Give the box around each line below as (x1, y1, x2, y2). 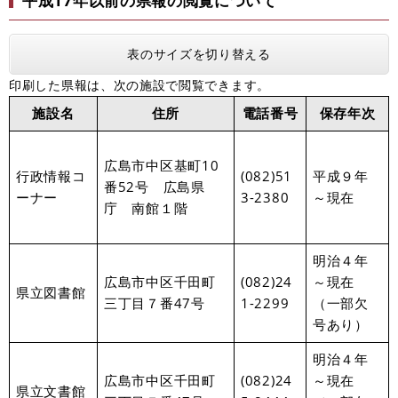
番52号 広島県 (104, 177, 205, 196)
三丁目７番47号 (104, 293, 205, 313)
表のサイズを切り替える (127, 44, 271, 62)
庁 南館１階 (104, 198, 188, 218)
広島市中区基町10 (104, 155, 219, 175)
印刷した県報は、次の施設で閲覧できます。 (9, 76, 270, 93)
